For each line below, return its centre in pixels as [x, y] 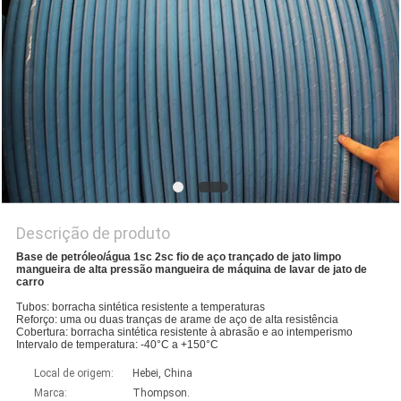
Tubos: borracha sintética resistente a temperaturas [140, 307]
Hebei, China [162, 374]
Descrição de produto [93, 234]
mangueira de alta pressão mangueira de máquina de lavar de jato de [191, 270]
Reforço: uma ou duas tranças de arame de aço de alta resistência [177, 320]
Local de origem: [73, 374]
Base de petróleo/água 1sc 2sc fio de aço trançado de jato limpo [178, 257]
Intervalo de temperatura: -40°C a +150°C [117, 345]
